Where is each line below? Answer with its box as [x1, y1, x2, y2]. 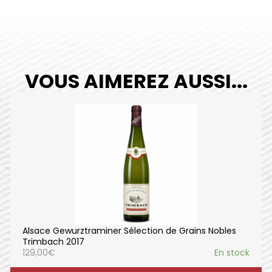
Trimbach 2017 [22, 235, 84, 248]
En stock [214, 246, 250, 259]
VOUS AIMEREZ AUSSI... [24, 67, 248, 95]
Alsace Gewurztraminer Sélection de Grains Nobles [22, 224, 236, 237]
